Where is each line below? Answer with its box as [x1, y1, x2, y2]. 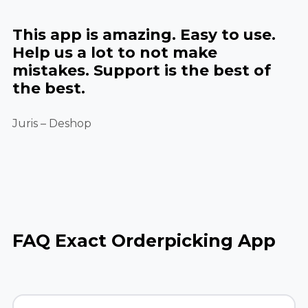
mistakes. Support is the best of [12, 61, 271, 80]
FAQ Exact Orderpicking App [12, 230, 276, 252]
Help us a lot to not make [12, 43, 217, 62]
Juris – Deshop [12, 117, 91, 131]
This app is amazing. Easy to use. [12, 25, 276, 44]
